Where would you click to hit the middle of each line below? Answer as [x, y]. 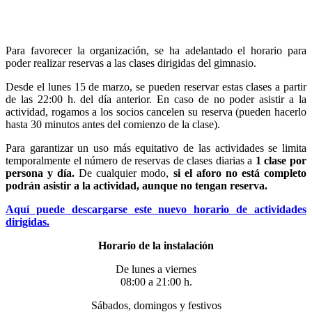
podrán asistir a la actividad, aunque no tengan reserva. [136, 185]
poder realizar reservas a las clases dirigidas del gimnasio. [131, 63]
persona [24, 173]
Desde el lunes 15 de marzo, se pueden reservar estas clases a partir [156, 86]
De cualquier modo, [124, 173]
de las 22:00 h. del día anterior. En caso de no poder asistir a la [156, 99]
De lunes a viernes [156, 269]
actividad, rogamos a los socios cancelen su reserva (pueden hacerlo [156, 111]
